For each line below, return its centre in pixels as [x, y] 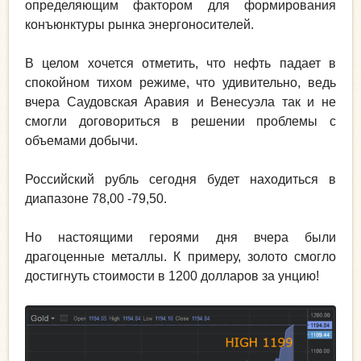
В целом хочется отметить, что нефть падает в [180, 63]
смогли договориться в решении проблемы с [180, 121]
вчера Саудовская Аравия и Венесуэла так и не [180, 102]
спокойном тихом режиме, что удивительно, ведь [180, 82]
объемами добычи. [81, 140]
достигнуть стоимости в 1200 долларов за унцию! [172, 276]
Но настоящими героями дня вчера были [180, 237]
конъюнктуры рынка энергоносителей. [139, 24]
